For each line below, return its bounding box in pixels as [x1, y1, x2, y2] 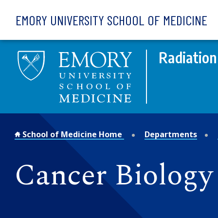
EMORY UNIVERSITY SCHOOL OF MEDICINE [16, 12, 207, 28]
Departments [145, 128, 197, 140]
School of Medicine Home [20, 128, 124, 140]
